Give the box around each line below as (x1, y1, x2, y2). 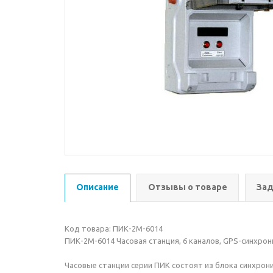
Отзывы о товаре (148, 182, 227, 192)
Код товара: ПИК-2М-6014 (65, 224, 163, 233)
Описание (76, 182, 119, 192)
